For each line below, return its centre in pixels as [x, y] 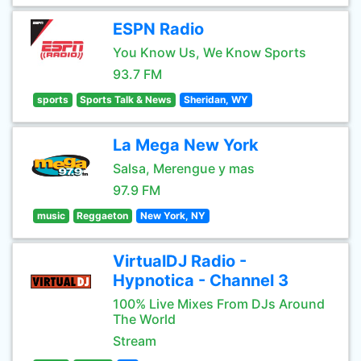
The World [144, 319]
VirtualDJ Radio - [180, 261]
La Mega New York [186, 145]
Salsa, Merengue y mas [184, 168]
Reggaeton [103, 216]
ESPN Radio [158, 29]
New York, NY [172, 216]
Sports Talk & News [126, 100]
